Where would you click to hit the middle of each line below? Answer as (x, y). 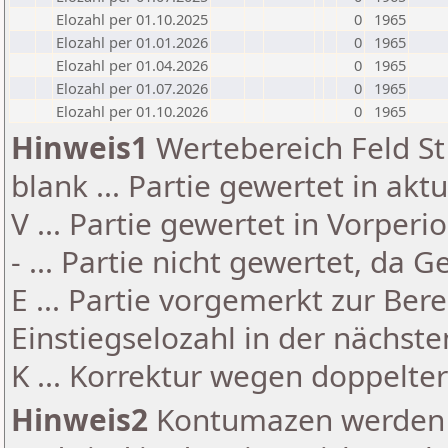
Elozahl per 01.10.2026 (132, 111)
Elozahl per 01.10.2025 (132, 19)
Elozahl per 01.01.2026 (132, 42)
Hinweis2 (79, 419)
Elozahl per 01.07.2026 (132, 88)
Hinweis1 (79, 147)
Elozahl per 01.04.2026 (132, 65)
